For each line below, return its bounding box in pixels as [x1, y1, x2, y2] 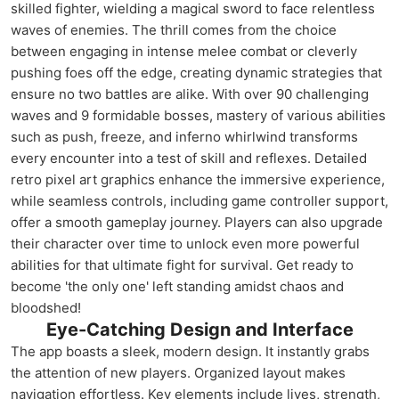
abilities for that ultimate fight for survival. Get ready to [11, 256, 354, 273]
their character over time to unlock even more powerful [11, 235, 360, 252]
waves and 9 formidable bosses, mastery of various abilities [11, 107, 386, 124]
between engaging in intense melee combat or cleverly [11, 43, 357, 60]
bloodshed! [11, 299, 81, 316]
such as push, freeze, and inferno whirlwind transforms [11, 128, 358, 145]
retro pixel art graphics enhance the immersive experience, [11, 171, 385, 188]
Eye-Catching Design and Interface [45, 319, 354, 340]
